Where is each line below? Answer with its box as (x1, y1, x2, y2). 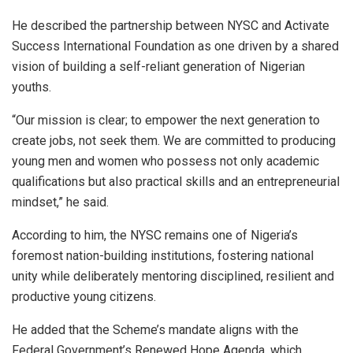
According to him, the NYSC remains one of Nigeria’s (12, 227, 298, 243)
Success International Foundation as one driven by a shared (12, 38, 339, 54)
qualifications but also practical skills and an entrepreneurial (12, 173, 340, 189)
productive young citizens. (12, 288, 156, 304)
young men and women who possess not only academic (12, 153, 319, 169)
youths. (12, 79, 51, 95)
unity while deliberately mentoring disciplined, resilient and (12, 268, 334, 284)
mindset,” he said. (12, 194, 109, 210)
